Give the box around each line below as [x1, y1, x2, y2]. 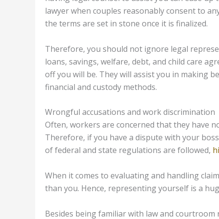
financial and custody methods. [45, 81, 157, 92]
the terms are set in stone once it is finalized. [45, 18, 208, 29]
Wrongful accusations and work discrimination [45, 107, 215, 118]
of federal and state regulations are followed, [45, 145, 213, 156]
